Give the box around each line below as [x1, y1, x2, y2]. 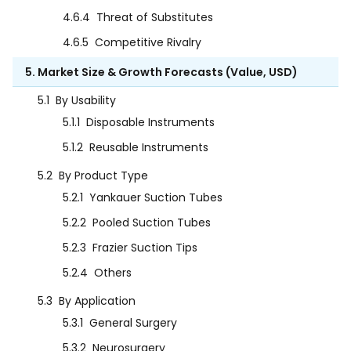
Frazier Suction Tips [92, 240, 197, 256]
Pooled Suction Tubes [92, 215, 211, 231]
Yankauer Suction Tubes [89, 190, 223, 206]
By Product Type [59, 168, 148, 184]
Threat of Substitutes [96, 9, 213, 26]
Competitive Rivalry [95, 34, 201, 51]
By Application [59, 293, 136, 309]
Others [94, 265, 132, 281]
